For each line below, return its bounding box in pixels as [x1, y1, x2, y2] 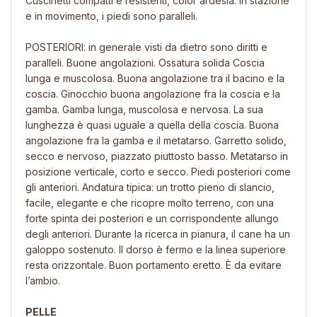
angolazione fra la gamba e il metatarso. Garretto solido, [25, 134, 287, 146]
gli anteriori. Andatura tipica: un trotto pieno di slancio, [25, 180, 275, 193]
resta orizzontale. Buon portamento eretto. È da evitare [25, 258, 282, 271]
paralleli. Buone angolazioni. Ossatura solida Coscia [25, 56, 265, 69]
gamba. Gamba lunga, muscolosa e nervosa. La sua [25, 103, 263, 115]
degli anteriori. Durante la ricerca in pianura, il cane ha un [25, 227, 290, 240]
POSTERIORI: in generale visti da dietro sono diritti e [25, 40, 267, 53]
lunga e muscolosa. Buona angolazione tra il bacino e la [25, 71, 284, 84]
